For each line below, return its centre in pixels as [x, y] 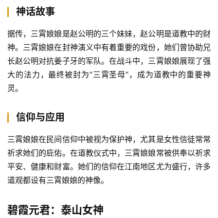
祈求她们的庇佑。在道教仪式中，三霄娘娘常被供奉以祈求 [109, 153]
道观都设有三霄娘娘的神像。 [58, 180]
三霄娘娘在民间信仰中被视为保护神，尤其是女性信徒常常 [109, 139]
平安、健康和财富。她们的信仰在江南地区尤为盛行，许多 [109, 167]
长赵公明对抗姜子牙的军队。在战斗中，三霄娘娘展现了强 [109, 61]
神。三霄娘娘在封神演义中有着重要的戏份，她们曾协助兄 [109, 47]
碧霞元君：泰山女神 [55, 210]
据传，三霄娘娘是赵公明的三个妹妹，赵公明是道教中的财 [109, 34]
